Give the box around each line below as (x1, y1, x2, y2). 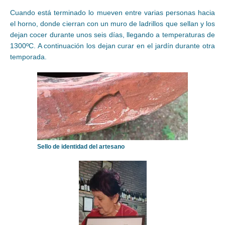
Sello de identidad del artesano (37, 143, 125, 151)
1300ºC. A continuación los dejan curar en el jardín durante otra (10, 42, 215, 50)
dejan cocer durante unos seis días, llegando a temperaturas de (10, 31, 215, 39)
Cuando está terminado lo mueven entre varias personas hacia (10, 9, 215, 17)
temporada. (10, 53, 47, 61)
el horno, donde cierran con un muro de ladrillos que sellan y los (10, 20, 215, 28)
